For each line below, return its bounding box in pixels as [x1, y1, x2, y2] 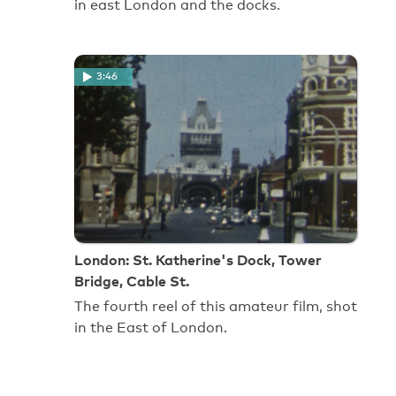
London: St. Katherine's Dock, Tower [74, 251, 322, 270]
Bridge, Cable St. [74, 272, 189, 291]
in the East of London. [74, 319, 227, 337]
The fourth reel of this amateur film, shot [74, 298, 357, 316]
